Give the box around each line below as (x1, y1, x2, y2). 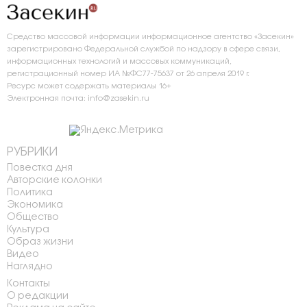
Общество (7, 212, 59, 222)
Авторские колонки (7, 175, 102, 185)
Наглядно (7, 262, 53, 271)
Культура (7, 225, 49, 234)
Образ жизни (7, 237, 73, 247)
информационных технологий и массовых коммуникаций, (7, 58, 232, 65)
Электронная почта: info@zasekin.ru (7, 95, 149, 102)
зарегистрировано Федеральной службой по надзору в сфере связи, (7, 45, 280, 53)
